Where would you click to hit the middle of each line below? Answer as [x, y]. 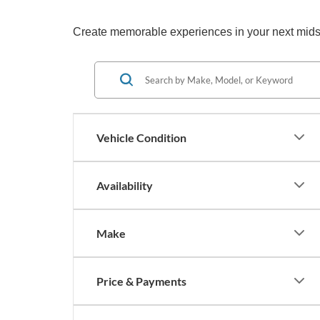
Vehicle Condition [141, 137]
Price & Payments [141, 281]
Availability [125, 185]
